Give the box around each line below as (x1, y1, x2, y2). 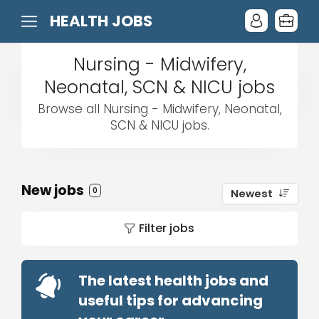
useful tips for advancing (78, 291, 263, 310)
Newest (231, 187, 273, 201)
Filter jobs (139, 220, 194, 236)
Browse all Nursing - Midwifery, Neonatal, (37, 100, 282, 117)
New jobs (21, 181, 87, 200)
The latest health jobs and (78, 271, 268, 291)
